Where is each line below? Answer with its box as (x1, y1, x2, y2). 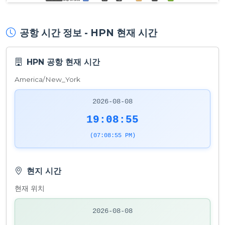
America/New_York (15, 75, 80, 83)
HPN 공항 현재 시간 (27, 57, 100, 67)
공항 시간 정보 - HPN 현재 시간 (20, 26, 157, 39)
